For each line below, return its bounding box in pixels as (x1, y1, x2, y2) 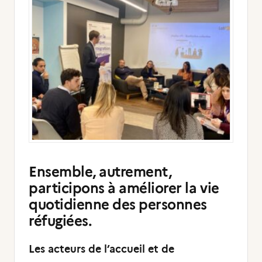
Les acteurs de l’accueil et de (29, 243, 174, 256)
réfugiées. (29, 212, 92, 229)
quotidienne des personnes (29, 196, 208, 213)
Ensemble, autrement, (29, 163, 172, 180)
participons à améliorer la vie (29, 180, 219, 196)
